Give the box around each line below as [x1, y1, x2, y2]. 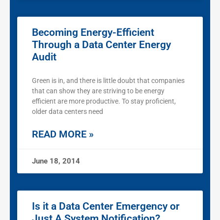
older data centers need [32, 108, 103, 116]
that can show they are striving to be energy [32, 87, 165, 95]
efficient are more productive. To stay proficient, [32, 97, 176, 106]
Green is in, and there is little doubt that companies [32, 77, 185, 85]
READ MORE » [32, 128, 94, 140]
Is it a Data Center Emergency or [32, 200, 180, 213]
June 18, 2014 [32, 157, 80, 166]
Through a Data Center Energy [32, 39, 171, 51]
